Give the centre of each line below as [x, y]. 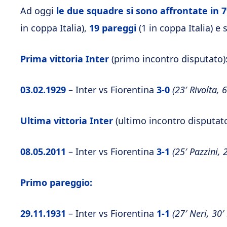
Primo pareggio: [56, 182]
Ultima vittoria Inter [67, 121]
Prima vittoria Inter [65, 59]
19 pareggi [113, 28]
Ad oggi [37, 11]
